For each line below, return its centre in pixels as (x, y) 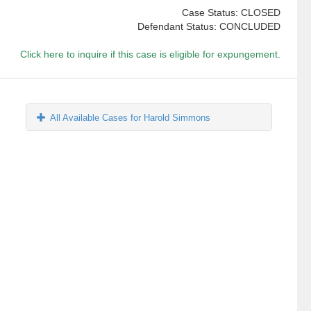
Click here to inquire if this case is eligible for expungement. (150, 54)
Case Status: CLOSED (231, 13)
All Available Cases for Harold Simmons (131, 118)
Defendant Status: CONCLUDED (209, 27)
